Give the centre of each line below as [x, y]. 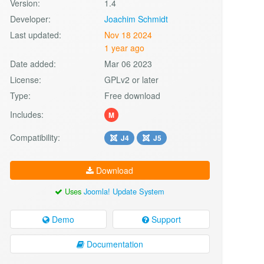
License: [25, 79]
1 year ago [125, 47]
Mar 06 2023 [128, 63]
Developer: [30, 19]
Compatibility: [35, 137]
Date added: [33, 63]
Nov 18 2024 [128, 34]
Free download [133, 95]
